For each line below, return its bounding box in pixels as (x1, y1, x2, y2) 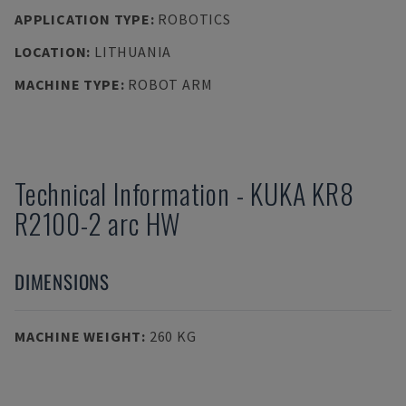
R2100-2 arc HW (14, 203, 181, 244)
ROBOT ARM (128, 75, 213, 93)
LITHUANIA (93, 43, 172, 61)
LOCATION (14, 43, 87, 61)
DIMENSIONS (14, 267, 110, 295)
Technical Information (14, 173, 230, 214)
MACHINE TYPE (14, 75, 121, 93)
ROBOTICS (158, 10, 231, 28)
